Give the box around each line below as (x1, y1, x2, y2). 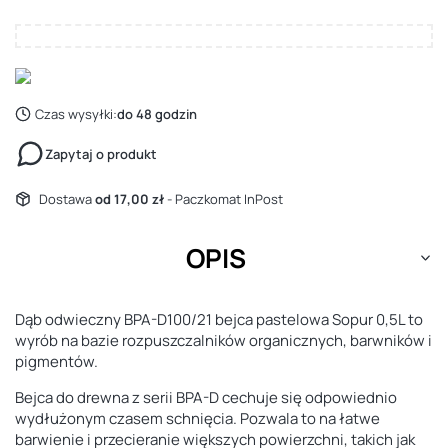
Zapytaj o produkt (45, 144, 157, 163)
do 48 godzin (116, 104, 197, 123)
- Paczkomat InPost (166, 189, 283, 208)
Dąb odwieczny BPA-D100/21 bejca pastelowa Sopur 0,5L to (15, 308, 423, 330)
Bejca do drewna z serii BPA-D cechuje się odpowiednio (15, 386, 397, 408)
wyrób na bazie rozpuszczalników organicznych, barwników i (15, 329, 432, 351)
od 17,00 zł (94, 189, 167, 208)
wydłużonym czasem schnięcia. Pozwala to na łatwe (15, 407, 380, 429)
